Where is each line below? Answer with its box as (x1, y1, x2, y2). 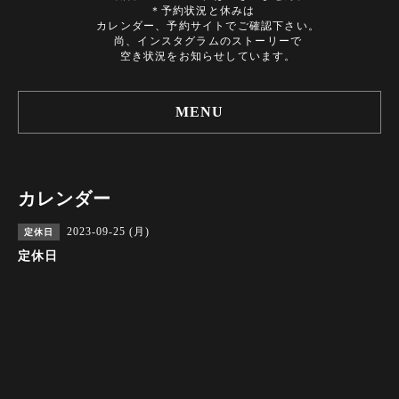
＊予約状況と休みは (149, 4, 256, 17)
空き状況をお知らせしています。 (108, 50, 297, 62)
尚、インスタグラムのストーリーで (102, 35, 303, 47)
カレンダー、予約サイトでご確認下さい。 (85, 20, 320, 32)
